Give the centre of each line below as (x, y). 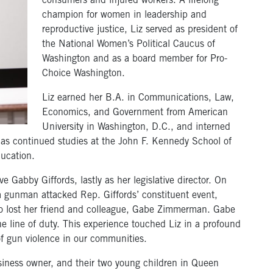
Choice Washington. (83, 74)
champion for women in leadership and (124, 16)
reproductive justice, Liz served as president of (140, 30)
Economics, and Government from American (135, 113)
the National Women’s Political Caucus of (129, 45)
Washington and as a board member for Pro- (135, 59)
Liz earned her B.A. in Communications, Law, (138, 98)
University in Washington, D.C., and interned (136, 128)
